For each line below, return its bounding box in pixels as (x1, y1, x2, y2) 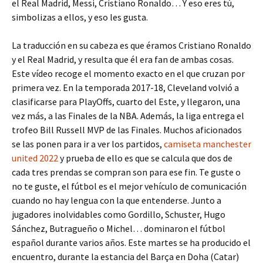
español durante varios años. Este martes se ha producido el (12, 237, 251, 248)
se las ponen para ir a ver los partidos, (12, 138, 164, 150)
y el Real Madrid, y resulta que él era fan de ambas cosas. (12, 53, 234, 65)
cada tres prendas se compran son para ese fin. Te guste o (12, 166, 241, 178)
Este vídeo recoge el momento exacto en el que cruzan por (12, 68, 245, 79)
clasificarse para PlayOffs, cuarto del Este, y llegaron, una (12, 96, 240, 107)
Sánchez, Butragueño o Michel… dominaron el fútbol (12, 222, 225, 234)
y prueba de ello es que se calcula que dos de (58, 152, 232, 164)
